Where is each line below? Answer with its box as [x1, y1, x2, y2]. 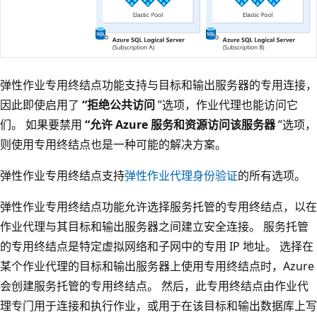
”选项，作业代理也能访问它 [155, 96, 298, 113]
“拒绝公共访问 [82, 96, 155, 113]
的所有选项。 [238, 167, 306, 183]
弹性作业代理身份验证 [125, 167, 238, 183]
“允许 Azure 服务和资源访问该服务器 [85, 116, 275, 132]
